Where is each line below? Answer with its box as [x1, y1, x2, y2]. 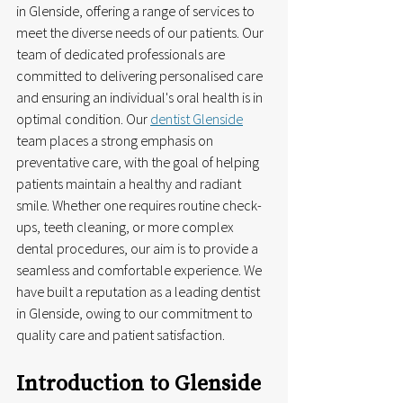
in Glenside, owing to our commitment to [16, 304, 255, 322]
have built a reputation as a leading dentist [16, 282, 263, 300]
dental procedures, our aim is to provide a [16, 239, 261, 257]
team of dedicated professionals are [16, 45, 228, 63]
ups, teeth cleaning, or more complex [16, 218, 237, 236]
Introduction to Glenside [16, 368, 266, 398]
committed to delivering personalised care [16, 67, 265, 85]
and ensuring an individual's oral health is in [16, 88, 265, 106]
